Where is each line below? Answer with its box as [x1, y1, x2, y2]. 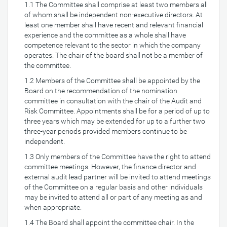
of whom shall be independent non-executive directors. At [24, 11, 203, 19]
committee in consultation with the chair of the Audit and [24, 97, 202, 105]
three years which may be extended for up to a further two [24, 117, 205, 125]
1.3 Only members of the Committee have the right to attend [24, 153, 211, 161]
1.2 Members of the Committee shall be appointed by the [24, 77, 200, 85]
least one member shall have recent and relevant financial [24, 21, 203, 29]
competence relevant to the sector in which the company [24, 41, 201, 49]
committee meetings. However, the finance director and [24, 163, 196, 171]
